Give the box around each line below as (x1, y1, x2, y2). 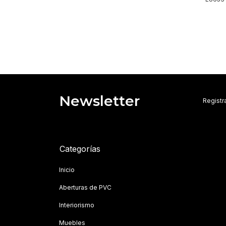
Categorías (60, 143, 100, 154)
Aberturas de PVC (59, 183, 111, 191)
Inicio (59, 165, 75, 174)
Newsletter (59, 92, 140, 109)
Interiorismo (59, 201, 94, 209)
